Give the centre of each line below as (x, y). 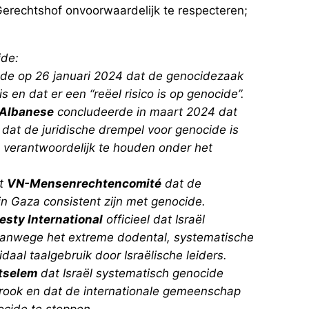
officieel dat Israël (154, 219)
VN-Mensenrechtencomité (84, 183)
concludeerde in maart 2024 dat (146, 111)
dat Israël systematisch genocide (130, 273)
